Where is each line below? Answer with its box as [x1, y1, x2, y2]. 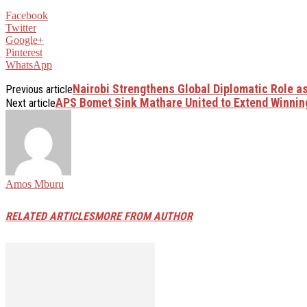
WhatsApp [5, 58, 52, 71]
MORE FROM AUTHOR [95, 210, 193, 223]
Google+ [5, 34, 44, 46]
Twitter [5, 21, 36, 34]
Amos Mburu [5, 177, 64, 190]
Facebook [5, 9, 48, 21]
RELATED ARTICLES [5, 210, 95, 223]
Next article [5, 96, 56, 110]
